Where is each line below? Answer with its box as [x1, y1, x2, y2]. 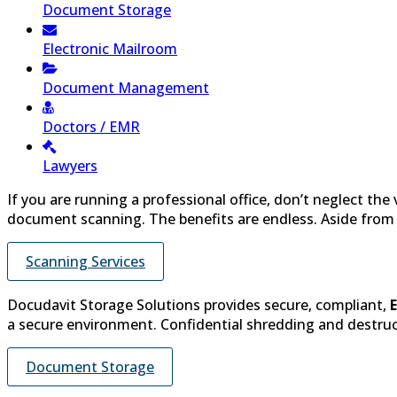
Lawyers [43, 156, 97, 176]
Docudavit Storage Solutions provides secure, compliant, [7, 295, 390, 315]
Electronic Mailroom [43, 39, 177, 59]
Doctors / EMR [43, 117, 140, 137]
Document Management [43, 78, 209, 98]
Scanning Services [26, 252, 145, 272]
